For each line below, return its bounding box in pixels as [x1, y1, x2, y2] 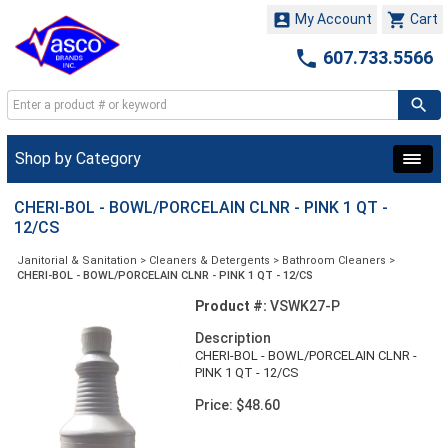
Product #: [194, 298, 267, 314]
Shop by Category [15, 149, 141, 168]
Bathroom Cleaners [282, 254, 386, 267]
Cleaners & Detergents [149, 254, 270, 267]
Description [194, 330, 271, 346]
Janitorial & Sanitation [17, 254, 137, 267]
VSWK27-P [266, 298, 340, 314]
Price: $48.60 [194, 397, 280, 413]
